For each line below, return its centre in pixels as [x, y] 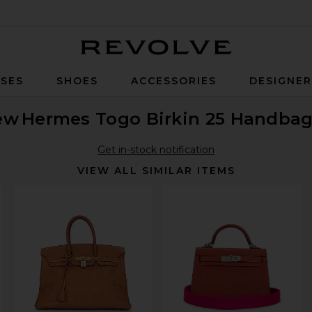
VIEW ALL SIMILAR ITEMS [156, 171]
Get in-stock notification [156, 150]
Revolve [251, 64]
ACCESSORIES [174, 81]
